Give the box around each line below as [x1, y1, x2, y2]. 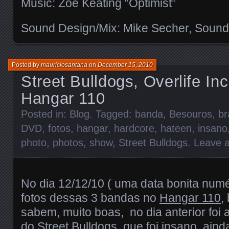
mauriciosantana [41, 61, 87, 68]
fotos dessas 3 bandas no [21, 191, 159, 204]
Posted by [12, 61, 41, 68]
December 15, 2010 [98, 61, 153, 68]
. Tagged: [89, 108, 135, 120]
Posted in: [21, 108, 70, 120]
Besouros [169, 108, 212, 120]
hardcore [114, 122, 154, 134]
